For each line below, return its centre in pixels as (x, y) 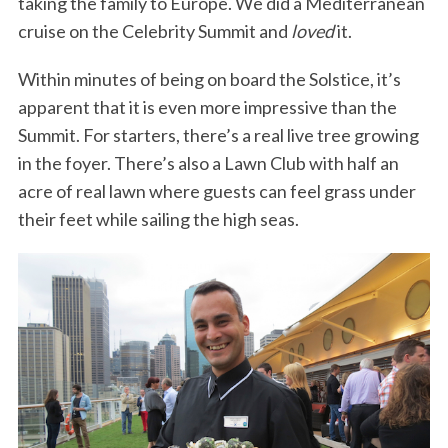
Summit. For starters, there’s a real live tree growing (218, 134)
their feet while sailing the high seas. (158, 218)
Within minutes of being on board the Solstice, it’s (209, 78)
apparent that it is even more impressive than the (207, 106)
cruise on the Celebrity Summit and (154, 30)
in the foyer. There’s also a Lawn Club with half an (208, 162)
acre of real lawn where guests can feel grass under (216, 190)
